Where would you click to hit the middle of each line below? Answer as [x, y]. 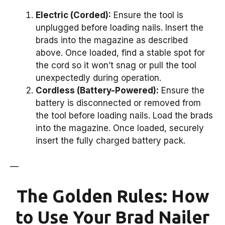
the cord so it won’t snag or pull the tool [116, 66]
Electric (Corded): [73, 15]
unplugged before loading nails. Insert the [120, 28]
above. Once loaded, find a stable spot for [120, 53]
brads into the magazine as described [112, 40]
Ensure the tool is [147, 15]
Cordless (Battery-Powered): [97, 91]
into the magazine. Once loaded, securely [120, 128]
